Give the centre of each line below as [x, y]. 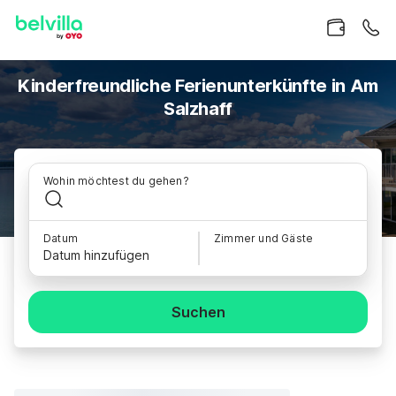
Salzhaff [198, 109]
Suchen [198, 312]
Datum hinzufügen [96, 255]
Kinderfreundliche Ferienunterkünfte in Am [198, 86]
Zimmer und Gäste [264, 238]
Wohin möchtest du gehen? [116, 181]
